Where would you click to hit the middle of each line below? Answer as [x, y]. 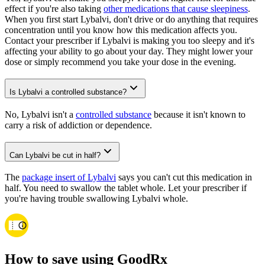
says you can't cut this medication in [184, 177]
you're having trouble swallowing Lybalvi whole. [96, 199]
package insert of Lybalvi [69, 177]
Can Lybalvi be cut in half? [55, 155]
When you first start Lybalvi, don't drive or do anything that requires [131, 20]
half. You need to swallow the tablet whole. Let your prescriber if [126, 188]
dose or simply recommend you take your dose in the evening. [120, 62]
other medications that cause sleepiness [176, 9]
